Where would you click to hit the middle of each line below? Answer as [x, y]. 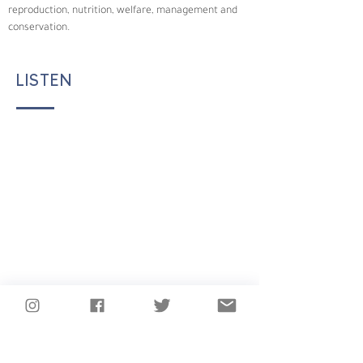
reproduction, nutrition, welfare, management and [124, 11]
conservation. [39, 28]
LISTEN [45, 79]
